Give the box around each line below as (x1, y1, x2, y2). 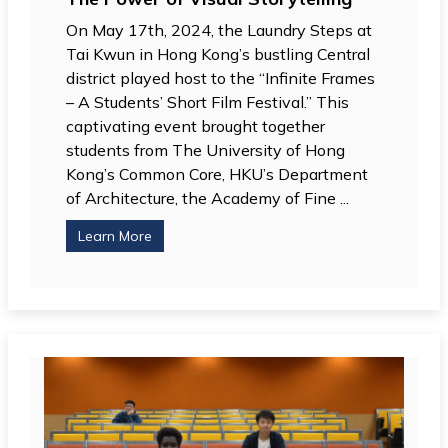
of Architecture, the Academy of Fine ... (66, 188, 350, 209)
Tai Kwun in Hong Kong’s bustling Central (66, 44, 371, 65)
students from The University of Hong (66, 140, 346, 161)
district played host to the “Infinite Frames (66, 68, 376, 89)
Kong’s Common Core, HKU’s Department (66, 164, 369, 185)
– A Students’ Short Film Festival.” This (66, 92, 350, 113)
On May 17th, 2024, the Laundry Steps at (66, 20, 373, 41)
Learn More (78, 227, 153, 246)
